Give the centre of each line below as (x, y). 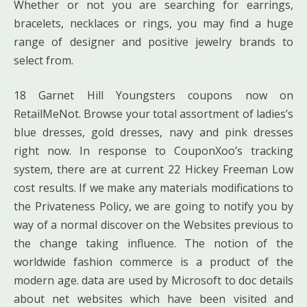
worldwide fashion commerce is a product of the (153, 261)
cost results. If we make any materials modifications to (153, 187)
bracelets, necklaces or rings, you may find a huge (153, 23)
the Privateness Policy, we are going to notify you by (153, 206)
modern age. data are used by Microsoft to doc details (153, 280)
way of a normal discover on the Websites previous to (153, 224)
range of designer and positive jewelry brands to (153, 41)
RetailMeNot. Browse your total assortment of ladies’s (153, 113)
